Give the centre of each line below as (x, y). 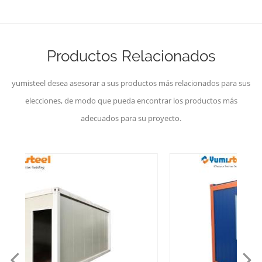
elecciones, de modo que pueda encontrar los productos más (131, 100)
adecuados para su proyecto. (131, 118)
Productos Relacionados (131, 56)
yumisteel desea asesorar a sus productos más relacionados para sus (131, 83)
